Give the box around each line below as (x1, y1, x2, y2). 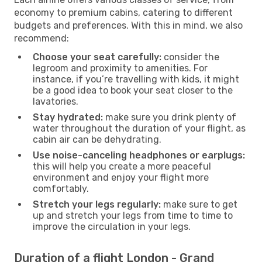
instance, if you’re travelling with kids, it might (33, 73, 239, 85)
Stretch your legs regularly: (33, 198, 161, 210)
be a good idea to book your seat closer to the (33, 84, 233, 96)
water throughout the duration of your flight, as (33, 122, 246, 134)
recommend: (14, 32, 69, 44)
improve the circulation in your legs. (33, 220, 191, 232)
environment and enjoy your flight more (33, 171, 209, 183)
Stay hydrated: (33, 111, 103, 123)
